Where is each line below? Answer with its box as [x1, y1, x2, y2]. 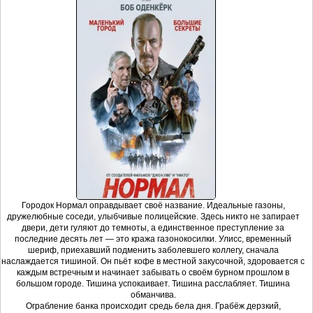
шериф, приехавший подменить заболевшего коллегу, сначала [27, 245, 279, 256]
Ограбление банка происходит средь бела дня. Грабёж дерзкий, [25, 301, 281, 312]
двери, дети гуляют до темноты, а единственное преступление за [22, 223, 284, 233]
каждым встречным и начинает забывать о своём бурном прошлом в [17, 268, 289, 278]
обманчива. [130, 290, 176, 300]
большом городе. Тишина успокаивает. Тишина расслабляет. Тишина [16, 279, 290, 289]
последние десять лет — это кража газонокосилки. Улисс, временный [15, 234, 291, 245]
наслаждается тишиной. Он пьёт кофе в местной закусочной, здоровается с [1, 256, 305, 267]
